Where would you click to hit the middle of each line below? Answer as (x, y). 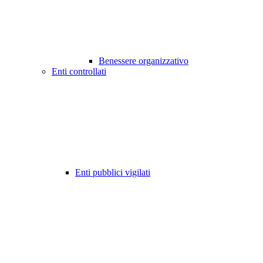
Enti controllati (79, 72)
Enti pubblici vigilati (113, 173)
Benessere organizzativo (144, 61)
